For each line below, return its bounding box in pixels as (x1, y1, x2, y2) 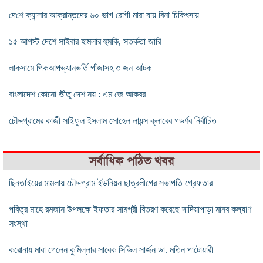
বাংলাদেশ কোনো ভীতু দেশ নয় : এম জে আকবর (9, 89, 146, 99)
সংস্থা (9, 218, 28, 228)
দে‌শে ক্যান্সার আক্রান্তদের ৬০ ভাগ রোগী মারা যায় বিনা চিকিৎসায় (9, 9, 199, 20)
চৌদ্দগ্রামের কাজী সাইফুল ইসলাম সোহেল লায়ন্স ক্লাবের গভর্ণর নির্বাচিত (9, 115, 217, 126)
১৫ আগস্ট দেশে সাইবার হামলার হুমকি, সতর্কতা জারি (9, 36, 161, 46)
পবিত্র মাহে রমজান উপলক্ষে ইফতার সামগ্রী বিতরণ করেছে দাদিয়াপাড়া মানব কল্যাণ (9, 204, 251, 214)
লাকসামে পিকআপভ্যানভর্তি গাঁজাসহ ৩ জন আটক (9, 62, 151, 73)
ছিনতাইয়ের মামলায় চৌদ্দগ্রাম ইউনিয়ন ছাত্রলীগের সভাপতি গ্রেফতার (9, 177, 213, 188)
